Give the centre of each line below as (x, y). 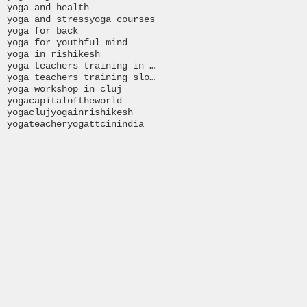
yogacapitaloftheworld (64, 100)
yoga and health (48, 7)
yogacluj (29, 112)
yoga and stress (48, 19)
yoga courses (122, 19)
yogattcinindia (106, 124)
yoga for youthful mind (67, 42)
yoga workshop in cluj (64, 89)
